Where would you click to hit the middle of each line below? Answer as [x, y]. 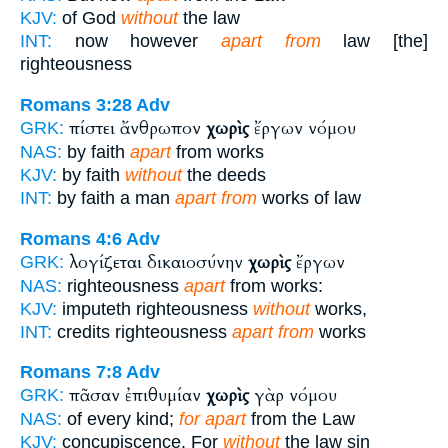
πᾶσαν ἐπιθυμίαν [137, 396]
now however [136, 41]
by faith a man [113, 197]
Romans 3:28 [76, 104]
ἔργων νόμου [302, 128]
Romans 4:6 [71, 238]
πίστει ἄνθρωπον [137, 128]
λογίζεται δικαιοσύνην [158, 262]
